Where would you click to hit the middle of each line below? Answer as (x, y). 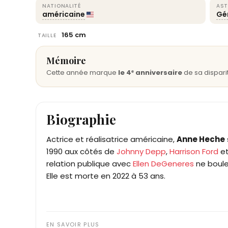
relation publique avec (90, 164)
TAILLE (47, 35)
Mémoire (66, 61)
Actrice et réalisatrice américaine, (111, 139)
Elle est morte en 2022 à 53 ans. (106, 176)
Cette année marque (82, 73)
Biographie (81, 119)
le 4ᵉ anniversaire (150, 73)
